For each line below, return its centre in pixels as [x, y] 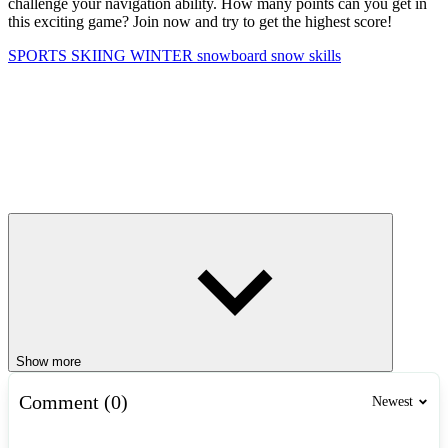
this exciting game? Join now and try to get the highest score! [200, 21]
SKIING [100, 55]
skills [325, 55]
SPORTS [39, 55]
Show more [48, 361]
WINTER [163, 55]
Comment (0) [73, 401]
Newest [392, 402]
